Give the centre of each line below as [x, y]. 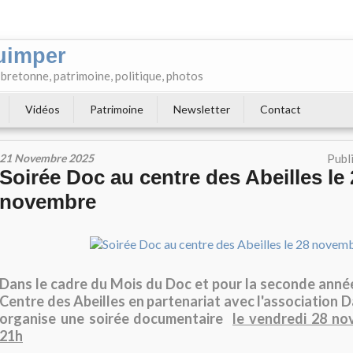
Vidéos [43, 109]
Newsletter [202, 109]
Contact [281, 109]
